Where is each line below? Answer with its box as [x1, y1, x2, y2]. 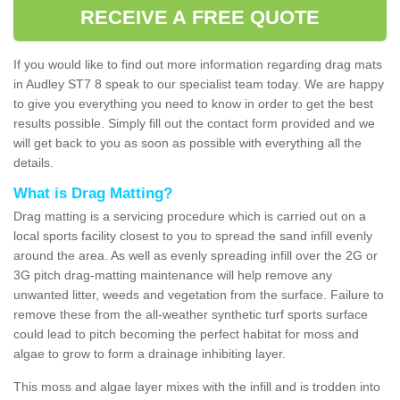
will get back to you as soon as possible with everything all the [13, 135, 362, 150]
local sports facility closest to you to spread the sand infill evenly [13, 228, 372, 243]
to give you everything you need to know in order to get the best [13, 96, 373, 111]
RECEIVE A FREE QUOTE [79, 5, 321, 29]
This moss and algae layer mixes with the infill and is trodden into [13, 379, 380, 394]
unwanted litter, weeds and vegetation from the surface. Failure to [13, 287, 384, 302]
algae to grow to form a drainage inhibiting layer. [13, 346, 286, 361]
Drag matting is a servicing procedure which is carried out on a [13, 208, 366, 223]
